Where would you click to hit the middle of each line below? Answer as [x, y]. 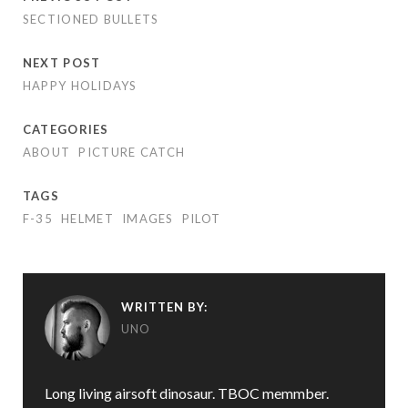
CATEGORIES [66, 129]
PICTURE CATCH [132, 152]
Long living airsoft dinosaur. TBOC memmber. [186, 393]
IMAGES [148, 218]
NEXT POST [61, 62]
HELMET [87, 218]
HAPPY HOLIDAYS [80, 85]
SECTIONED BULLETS [91, 19]
